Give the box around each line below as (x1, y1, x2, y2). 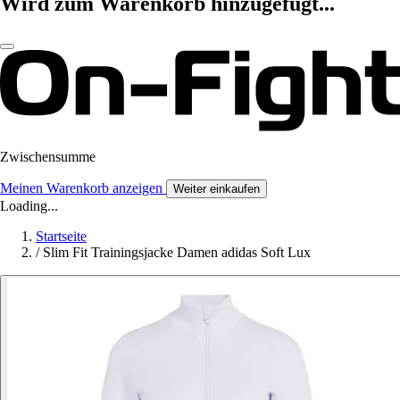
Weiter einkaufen (173, 182, 260, 196)
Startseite (36, 229, 87, 245)
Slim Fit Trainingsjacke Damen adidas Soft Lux (43, 245, 311, 261)
